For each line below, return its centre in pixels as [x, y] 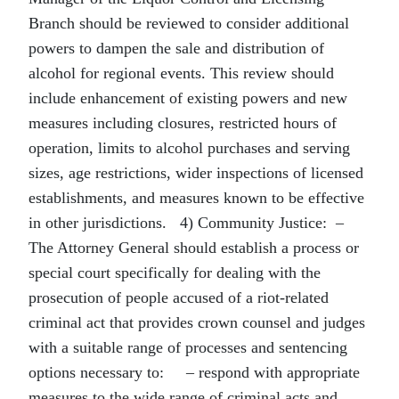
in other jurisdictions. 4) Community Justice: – [186, 223]
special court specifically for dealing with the [175, 273]
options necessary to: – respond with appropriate [194, 372]
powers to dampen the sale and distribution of [176, 48]
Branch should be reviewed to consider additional [189, 23]
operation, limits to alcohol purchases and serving [189, 148]
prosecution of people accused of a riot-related [179, 297]
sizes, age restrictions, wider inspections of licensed [196, 173]
